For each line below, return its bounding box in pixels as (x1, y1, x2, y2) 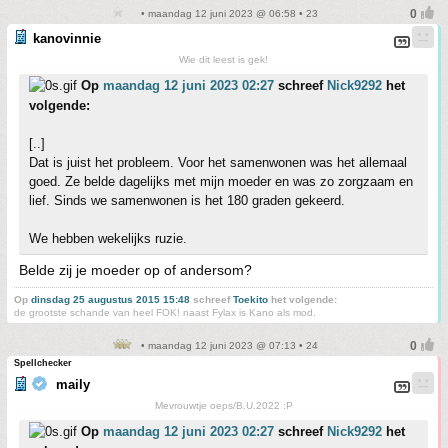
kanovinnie (33, 31, 101, 46)
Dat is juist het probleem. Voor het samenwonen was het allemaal (29, 155, 407, 170)
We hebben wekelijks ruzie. (29, 231, 187, 246)
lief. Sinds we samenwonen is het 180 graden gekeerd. (29, 193, 345, 208)
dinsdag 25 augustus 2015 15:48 (31, 294, 190, 305)
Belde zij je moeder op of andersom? (19, 262, 252, 278)
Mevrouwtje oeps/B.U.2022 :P (154, 400, 293, 411)
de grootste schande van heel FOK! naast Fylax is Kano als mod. (14, 307, 316, 318)
